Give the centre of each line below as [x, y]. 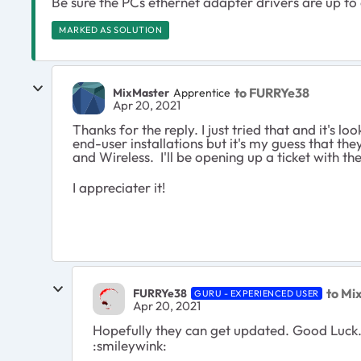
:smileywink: [130, 345]
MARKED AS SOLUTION [110, 30]
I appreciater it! [119, 187]
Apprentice [202, 92]
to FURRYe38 [272, 92]
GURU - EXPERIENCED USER [257, 293]
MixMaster [141, 92]
